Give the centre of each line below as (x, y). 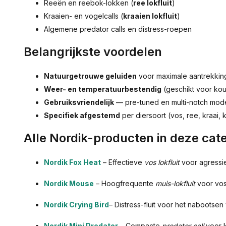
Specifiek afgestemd (82, 116)
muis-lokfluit (175, 184)
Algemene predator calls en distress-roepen (118, 29)
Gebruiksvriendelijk (79, 102)
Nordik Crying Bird (76, 205)
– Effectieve (123, 162)
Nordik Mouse (69, 184)
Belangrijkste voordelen (93, 52)
